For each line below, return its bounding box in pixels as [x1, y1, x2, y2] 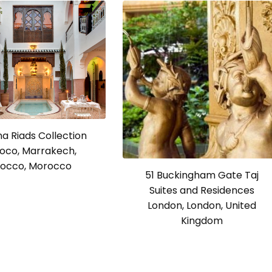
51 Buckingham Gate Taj [144, 168, 259, 183]
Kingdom [180, 214, 223, 228]
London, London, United [147, 199, 256, 213]
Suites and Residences [149, 183, 254, 198]
